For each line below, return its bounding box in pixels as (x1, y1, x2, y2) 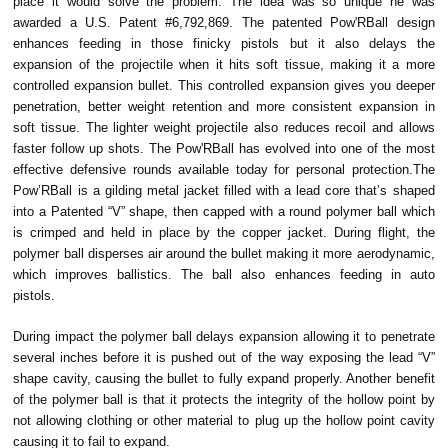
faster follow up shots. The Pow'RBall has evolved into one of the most (13, 140, 435, 156)
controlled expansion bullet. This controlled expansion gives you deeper (13, 77, 435, 93)
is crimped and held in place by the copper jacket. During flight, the (13, 224, 435, 240)
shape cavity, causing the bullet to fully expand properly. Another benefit (13, 370, 435, 386)
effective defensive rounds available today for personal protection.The (13, 161, 435, 177)
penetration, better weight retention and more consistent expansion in (13, 98, 435, 114)
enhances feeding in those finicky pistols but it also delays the (13, 35, 435, 51)
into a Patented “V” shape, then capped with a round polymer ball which (13, 203, 435, 219)
